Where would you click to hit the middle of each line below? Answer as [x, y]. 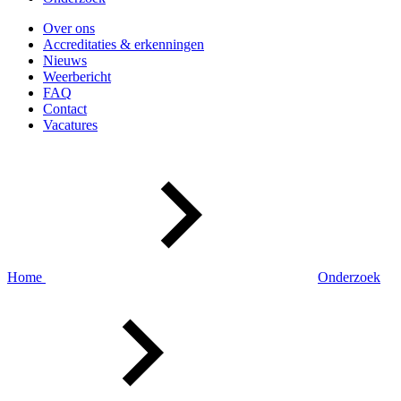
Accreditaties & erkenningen [124, 44]
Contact [65, 109]
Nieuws [65, 60]
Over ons [69, 28]
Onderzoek [349, 277]
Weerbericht [77, 77]
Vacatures [70, 125]
